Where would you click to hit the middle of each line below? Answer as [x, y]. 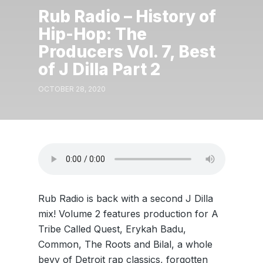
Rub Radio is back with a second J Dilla [125, 198]
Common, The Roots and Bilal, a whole [125, 244]
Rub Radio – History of [127, 16]
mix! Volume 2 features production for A [128, 214]
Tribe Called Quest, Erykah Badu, [112, 229]
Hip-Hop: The [92, 34]
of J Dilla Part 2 [99, 69]
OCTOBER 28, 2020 [72, 89]
